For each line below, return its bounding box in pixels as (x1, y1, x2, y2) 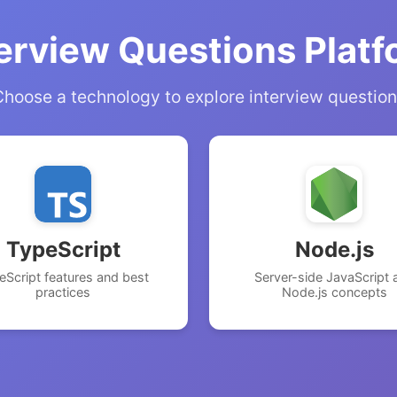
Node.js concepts (281, 284, 387, 300)
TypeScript (5, 237, 121, 262)
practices (35, 284, 90, 300)
